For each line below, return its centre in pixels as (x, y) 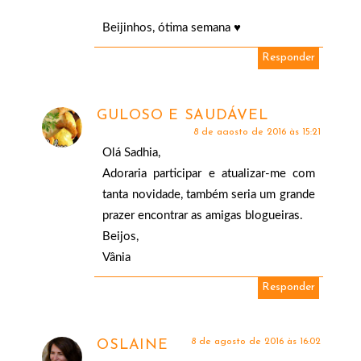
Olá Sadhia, (132, 153)
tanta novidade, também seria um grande (209, 195)
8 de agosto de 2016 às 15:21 (257, 133)
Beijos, (121, 237)
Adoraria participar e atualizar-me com (209, 174)
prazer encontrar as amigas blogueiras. (203, 216)
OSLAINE (133, 346)
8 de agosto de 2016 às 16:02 (255, 342)
